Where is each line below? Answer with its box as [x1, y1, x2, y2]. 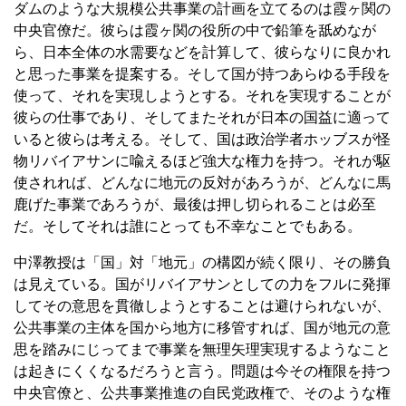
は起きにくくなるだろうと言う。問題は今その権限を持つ [14, 362, 391, 379]
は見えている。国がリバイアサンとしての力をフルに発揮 [14, 275, 391, 292]
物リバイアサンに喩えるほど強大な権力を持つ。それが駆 [14, 152, 391, 169]
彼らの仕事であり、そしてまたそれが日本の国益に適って [14, 109, 391, 125]
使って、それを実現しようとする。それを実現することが [14, 87, 391, 103]
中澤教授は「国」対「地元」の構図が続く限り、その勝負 [14, 254, 391, 270]
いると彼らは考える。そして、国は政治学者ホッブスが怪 [14, 130, 391, 147]
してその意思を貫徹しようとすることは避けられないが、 [14, 297, 391, 314]
